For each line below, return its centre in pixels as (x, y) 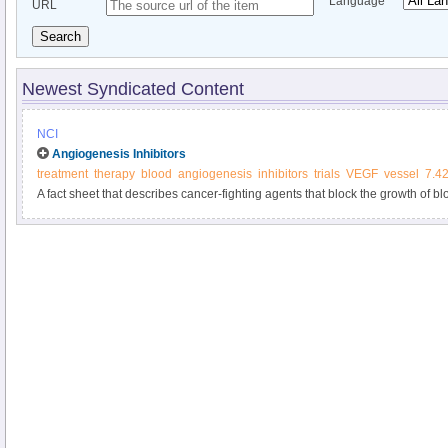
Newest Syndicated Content (133, 89)
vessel (401, 174)
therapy (114, 174)
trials (327, 174)
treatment (62, 174)
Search (60, 36)
